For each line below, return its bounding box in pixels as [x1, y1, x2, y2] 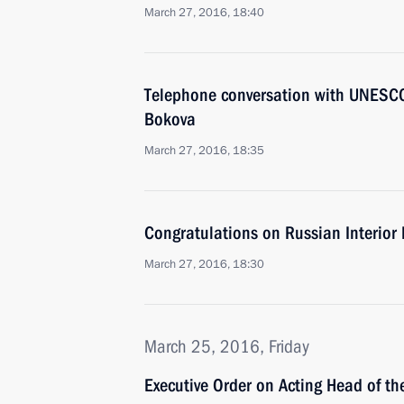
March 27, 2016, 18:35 [144, 142, 264, 159]
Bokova [144, 108, 196, 130]
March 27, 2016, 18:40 [144, 5, 264, 21]
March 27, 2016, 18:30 [144, 256, 264, 272]
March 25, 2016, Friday [144, 335, 309, 357]
